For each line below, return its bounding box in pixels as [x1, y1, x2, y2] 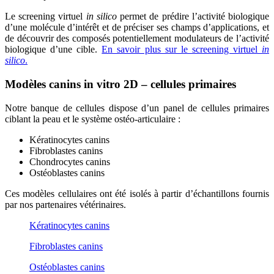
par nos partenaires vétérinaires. [5, 199, 126, 210]
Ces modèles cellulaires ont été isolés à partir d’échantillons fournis [5, 188, 269, 199]
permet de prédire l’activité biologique [116, 11, 270, 22]
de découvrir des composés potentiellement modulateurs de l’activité [5, 33, 269, 44]
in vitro [84, 78, 120, 91]
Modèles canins [5, 78, 84, 91]
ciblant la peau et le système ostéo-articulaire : [5, 113, 180, 124]
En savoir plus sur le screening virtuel [102, 44, 262, 55]
